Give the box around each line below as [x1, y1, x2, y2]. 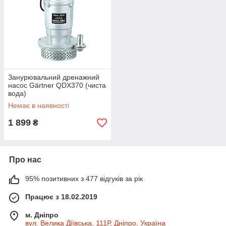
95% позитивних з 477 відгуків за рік [25, 175, 143, 183]
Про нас [9, 155, 41, 164]
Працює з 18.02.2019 [25, 193, 97, 201]
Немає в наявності [8, 101, 69, 110]
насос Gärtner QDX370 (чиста [8, 81, 106, 90]
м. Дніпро [25, 211, 59, 219]
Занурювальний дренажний [8, 73, 99, 82]
